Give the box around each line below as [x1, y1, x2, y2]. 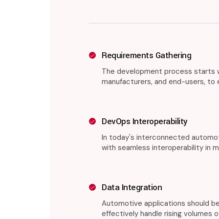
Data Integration [102, 181, 162, 194]
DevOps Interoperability [102, 115, 188, 128]
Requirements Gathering [102, 49, 191, 62]
